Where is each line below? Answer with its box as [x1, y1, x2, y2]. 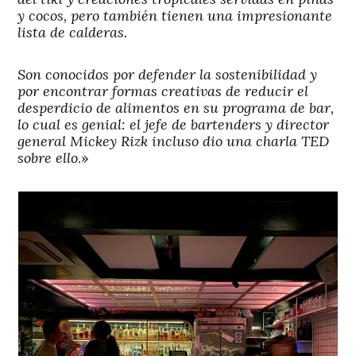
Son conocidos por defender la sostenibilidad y [17, 64, 318, 83]
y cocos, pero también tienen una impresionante [17, 6, 333, 25]
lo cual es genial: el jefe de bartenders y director [17, 114, 330, 133]
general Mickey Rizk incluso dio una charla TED [17, 131, 330, 150]
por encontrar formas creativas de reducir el [17, 81, 309, 100]
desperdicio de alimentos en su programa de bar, [17, 98, 335, 117]
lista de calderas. [17, 22, 128, 41]
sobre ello [17, 148, 79, 167]
